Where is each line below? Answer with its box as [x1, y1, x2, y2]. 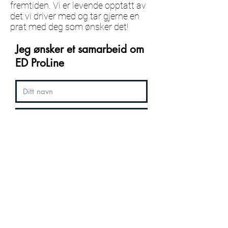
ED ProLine [15, 56, 64, 70]
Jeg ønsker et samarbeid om [15, 42, 144, 56]
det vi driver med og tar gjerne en [10, 11, 139, 21]
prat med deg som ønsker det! [10, 21, 128, 32]
